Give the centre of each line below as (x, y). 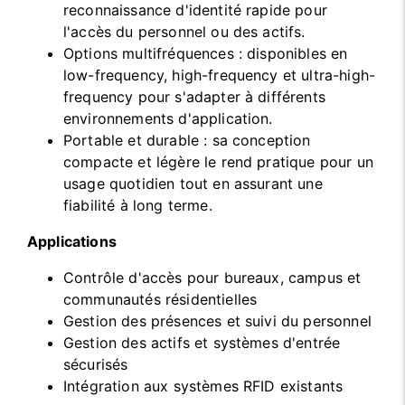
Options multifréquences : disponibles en (206, 54)
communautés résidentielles (160, 300)
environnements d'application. (168, 119)
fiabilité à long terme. (138, 206)
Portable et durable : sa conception (187, 141)
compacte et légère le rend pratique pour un (218, 162)
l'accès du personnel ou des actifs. (184, 32)
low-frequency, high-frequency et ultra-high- (220, 75)
